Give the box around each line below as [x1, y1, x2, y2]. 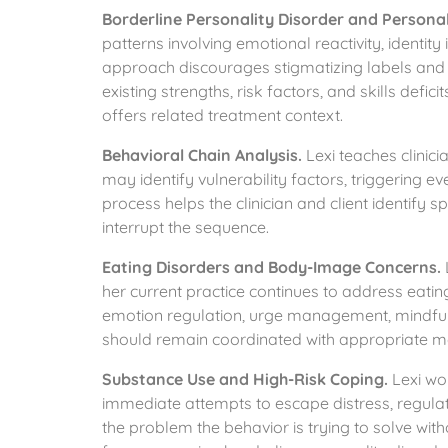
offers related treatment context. [102, 105, 343, 125]
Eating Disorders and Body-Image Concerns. [102, 257, 441, 277]
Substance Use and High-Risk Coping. [102, 369, 388, 389]
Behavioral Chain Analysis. [102, 145, 302, 165]
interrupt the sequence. [102, 217, 269, 237]
